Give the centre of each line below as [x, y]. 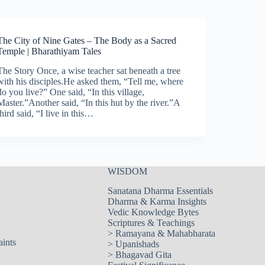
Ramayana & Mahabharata [165, 233]
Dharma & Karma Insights [157, 201]
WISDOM [127, 171]
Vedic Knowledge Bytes [153, 212]
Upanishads [137, 244]
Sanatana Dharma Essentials [160, 190]
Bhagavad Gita [143, 254]
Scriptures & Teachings [151, 222]
